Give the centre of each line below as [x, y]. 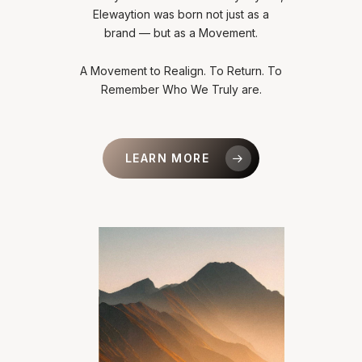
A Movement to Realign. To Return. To [181, 70]
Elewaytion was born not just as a [181, 14]
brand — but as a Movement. [181, 32]
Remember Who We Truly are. [181, 89]
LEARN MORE [167, 158]
